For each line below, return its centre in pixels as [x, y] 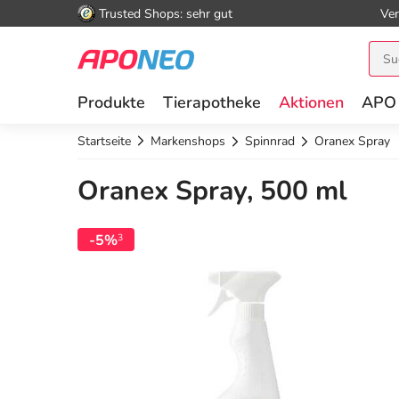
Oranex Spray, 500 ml [212, 191]
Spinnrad [270, 141]
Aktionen [311, 102]
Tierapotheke [212, 102]
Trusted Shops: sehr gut [166, 13]
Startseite [104, 141]
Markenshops [188, 141]
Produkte [111, 102]
